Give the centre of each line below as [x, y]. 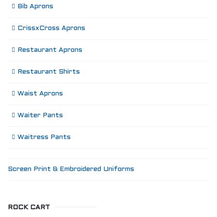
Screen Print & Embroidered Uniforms [71, 169]
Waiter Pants [40, 116]
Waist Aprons [40, 94]
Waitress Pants [44, 137]
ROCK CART [29, 208]
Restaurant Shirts [49, 72]
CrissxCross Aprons [51, 28]
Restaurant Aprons [50, 50]
